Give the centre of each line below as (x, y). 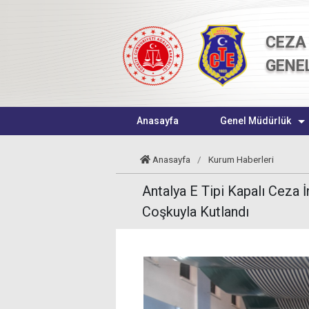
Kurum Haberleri (241, 159)
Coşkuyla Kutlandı (196, 212)
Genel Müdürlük (256, 121)
